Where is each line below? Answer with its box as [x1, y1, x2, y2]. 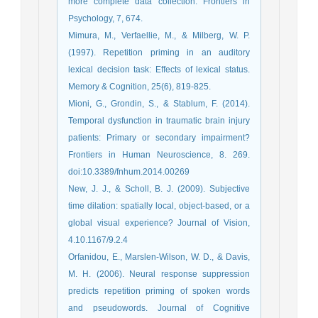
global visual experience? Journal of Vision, [68, 217, 250, 228]
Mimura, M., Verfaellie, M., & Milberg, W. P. [68, 30, 250, 40]
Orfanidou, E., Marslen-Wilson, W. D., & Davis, [68, 251, 250, 262]
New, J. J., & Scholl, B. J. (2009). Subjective [68, 183, 250, 194]
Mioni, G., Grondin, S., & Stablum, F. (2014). [68, 98, 250, 109]
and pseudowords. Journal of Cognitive [68, 302, 250, 313]
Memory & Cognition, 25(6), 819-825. [68, 81, 211, 92]
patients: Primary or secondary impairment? [68, 132, 250, 143]
